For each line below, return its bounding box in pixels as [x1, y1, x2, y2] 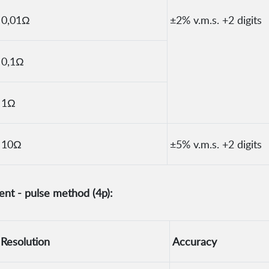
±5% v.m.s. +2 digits [170, 137, 262, 152]
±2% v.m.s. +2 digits [170, 13, 262, 28]
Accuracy [172, 234, 217, 249]
